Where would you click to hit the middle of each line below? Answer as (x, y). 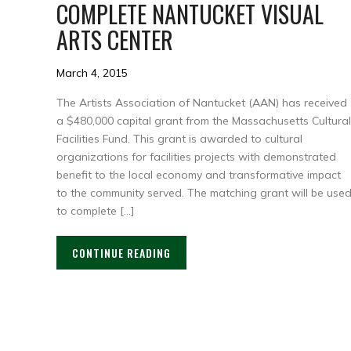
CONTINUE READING (121, 252)
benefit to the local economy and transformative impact (199, 174)
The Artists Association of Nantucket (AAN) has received (202, 102)
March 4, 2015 (92, 72)
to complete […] (95, 210)
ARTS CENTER (115, 39)
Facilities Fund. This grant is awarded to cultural (179, 138)
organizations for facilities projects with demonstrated (196, 156)
